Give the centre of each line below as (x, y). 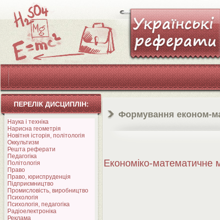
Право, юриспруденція (39, 177)
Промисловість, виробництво (48, 191)
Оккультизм (23, 142)
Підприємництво (30, 184)
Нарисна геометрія (34, 129)
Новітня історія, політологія (46, 136)
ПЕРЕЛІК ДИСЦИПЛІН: (51, 104)
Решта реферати (31, 149)
